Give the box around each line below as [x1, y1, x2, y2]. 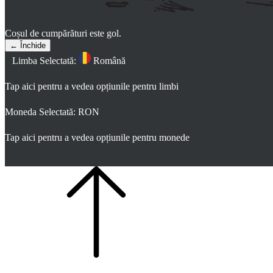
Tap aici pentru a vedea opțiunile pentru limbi [5, 81, 179, 91]
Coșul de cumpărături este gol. [5, 28, 121, 38]
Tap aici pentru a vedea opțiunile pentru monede [5, 132, 190, 143]
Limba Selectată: [12, 55, 79, 66]
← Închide [10, 41, 46, 50]
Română [91, 55, 126, 66]
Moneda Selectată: [5, 107, 78, 117]
